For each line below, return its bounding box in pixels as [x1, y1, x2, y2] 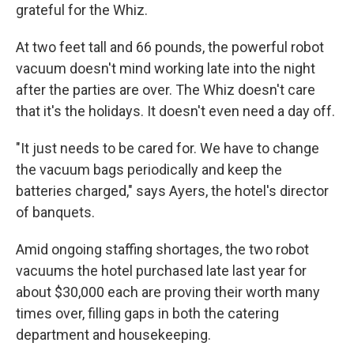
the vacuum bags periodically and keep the [16, 161, 282, 178]
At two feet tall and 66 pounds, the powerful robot [16, 39, 324, 55]
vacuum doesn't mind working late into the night [16, 60, 315, 77]
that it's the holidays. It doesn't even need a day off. [16, 103, 335, 119]
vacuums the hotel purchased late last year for [16, 262, 307, 279]
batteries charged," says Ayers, [16, 183, 208, 199]
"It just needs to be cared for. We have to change [16, 140, 319, 156]
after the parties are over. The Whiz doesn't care [16, 81, 315, 98]
